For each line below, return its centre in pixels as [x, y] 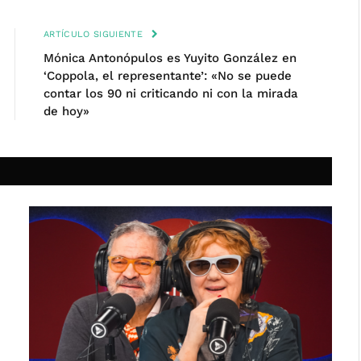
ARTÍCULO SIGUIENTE [95, 34]
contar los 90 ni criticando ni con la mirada [171, 93]
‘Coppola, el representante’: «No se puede [168, 76]
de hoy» [66, 111]
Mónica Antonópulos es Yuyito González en [170, 58]
